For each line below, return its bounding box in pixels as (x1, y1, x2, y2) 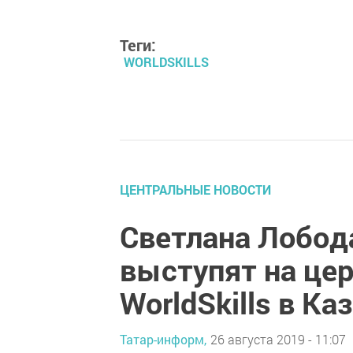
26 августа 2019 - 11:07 (210, 331, 346, 348)
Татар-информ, (120, 331, 206, 348)
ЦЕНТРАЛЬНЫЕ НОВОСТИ (120, 180, 271, 198)
